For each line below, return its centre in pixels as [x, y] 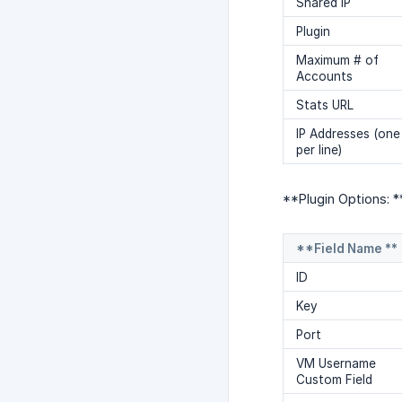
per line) [319, 150]
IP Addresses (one [348, 134]
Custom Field [334, 380]
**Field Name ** [347, 249]
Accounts [324, 77]
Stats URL [325, 105]
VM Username [336, 364]
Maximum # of [337, 61]
